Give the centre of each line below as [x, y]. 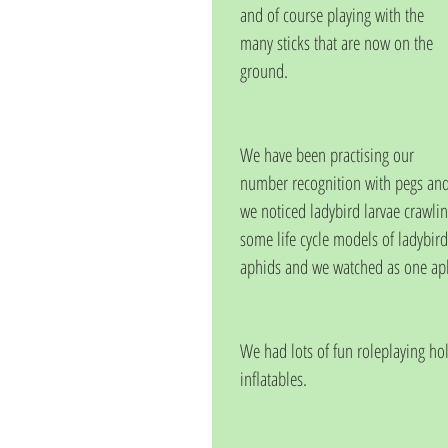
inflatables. [273, 379]
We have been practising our [329, 155]
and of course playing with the [334, 15]
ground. [264, 71]
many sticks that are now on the [338, 43]
